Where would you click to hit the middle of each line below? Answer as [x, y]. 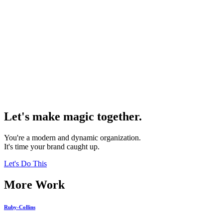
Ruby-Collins [20, 207]
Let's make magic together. [73, 117]
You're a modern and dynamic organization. [72, 138]
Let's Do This [25, 164]
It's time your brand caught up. [52, 147]
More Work [34, 185]
